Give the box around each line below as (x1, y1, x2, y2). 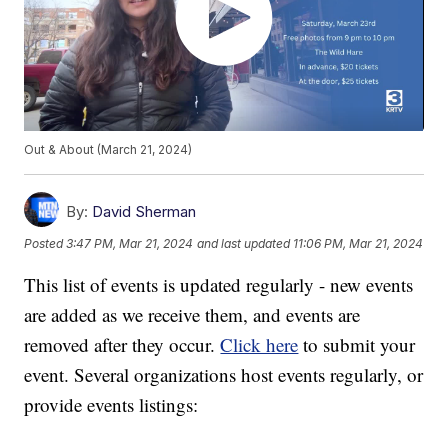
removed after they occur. (24, 332, 221, 358)
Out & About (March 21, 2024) (24, 142, 193, 158)
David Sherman (92, 202, 197, 222)
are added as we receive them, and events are (24, 302, 361, 328)
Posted (24, 235, 67, 251)
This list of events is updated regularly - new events (24, 272, 414, 298)
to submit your (298, 332, 416, 358)
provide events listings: (24, 392, 199, 418)
